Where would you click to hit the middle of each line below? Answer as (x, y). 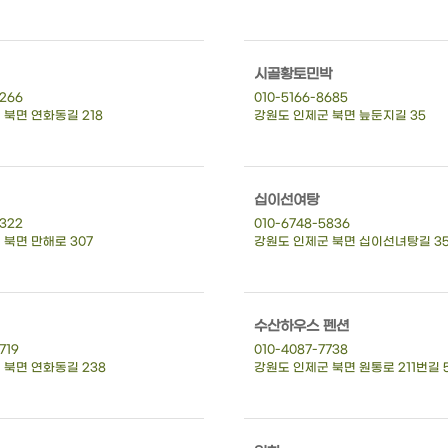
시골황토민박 (293, 74)
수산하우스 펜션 (301, 326)
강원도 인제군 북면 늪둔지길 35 (340, 115)
